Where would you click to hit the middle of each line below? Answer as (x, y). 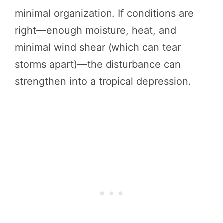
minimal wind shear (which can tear (98, 47)
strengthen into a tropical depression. (103, 81)
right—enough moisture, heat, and (96, 30)
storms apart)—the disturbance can (98, 64)
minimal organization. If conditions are (104, 13)
